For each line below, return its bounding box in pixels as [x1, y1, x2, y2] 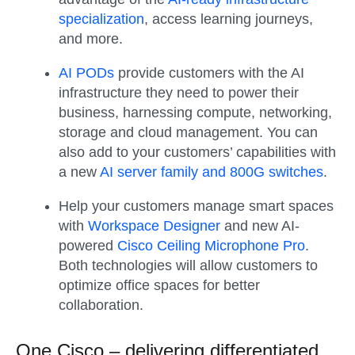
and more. [59, 30, 123, 47]
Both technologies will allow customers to [59, 257, 318, 273]
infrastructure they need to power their [59, 84, 299, 101]
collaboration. [59, 296, 143, 313]
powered [59, 237, 117, 254]
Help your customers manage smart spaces [59, 197, 334, 214]
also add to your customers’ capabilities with [59, 143, 336, 160]
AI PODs [59, 64, 114, 81]
